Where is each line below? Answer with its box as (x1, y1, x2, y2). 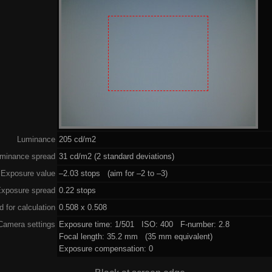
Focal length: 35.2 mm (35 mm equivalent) (58, 231, 212, 241)
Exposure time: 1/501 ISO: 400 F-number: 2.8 (58, 219, 229, 229)
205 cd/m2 (58, 134, 96, 144)
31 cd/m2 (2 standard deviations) (58, 151, 174, 161)
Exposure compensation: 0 (58, 243, 153, 253)
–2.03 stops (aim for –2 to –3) (58, 168, 168, 178)
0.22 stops (58, 185, 96, 195)
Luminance (16, 134, 55, 144)
